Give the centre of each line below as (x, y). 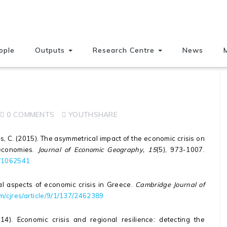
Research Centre (125, 50)
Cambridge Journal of (170, 184)
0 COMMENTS (31, 115)
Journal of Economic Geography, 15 (97, 149)
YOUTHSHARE (93, 115)
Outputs (51, 50)
